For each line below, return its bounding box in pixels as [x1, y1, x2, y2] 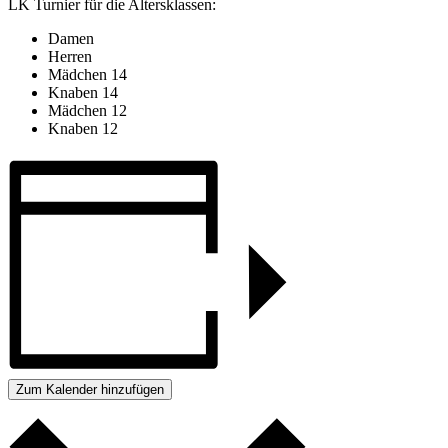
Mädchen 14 [48, 65, 127, 83]
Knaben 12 [48, 119, 118, 137]
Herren [48, 47, 92, 65]
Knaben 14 [48, 83, 118, 101]
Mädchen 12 [48, 101, 127, 119]
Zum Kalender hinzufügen [16, 381, 164, 397]
